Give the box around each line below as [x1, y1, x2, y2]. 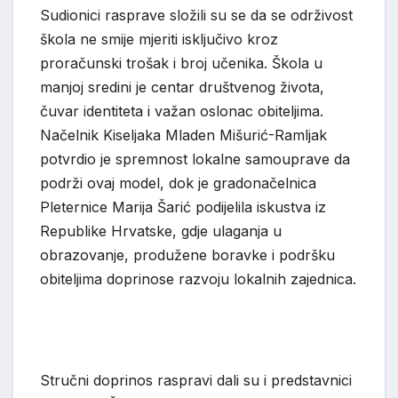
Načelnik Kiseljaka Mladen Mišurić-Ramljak [40, 125, 327, 144]
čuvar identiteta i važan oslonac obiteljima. [40, 101, 323, 120]
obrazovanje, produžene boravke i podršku [40, 245, 335, 264]
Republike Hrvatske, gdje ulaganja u [40, 221, 282, 240]
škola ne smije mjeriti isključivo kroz [40, 29, 278, 48]
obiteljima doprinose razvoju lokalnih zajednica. [40, 269, 356, 288]
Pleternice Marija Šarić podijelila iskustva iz [40, 197, 326, 216]
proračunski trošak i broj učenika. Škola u [40, 53, 322, 72]
